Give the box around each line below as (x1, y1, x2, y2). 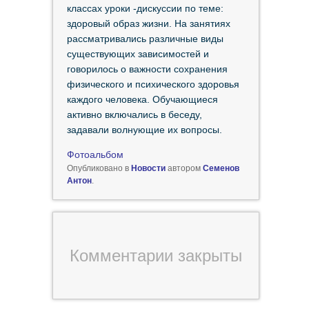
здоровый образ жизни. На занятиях (66, 18, 230, 30)
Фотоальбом (66, 149, 123, 161)
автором (165, 163, 203, 174)
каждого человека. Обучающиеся (66, 94, 218, 106)
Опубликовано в (66, 163, 131, 174)
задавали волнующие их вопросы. (66, 124, 222, 136)
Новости (130, 163, 166, 174)
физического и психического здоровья (66, 79, 239, 90)
